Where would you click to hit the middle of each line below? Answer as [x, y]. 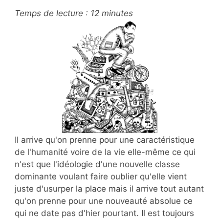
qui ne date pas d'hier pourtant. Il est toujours [104, 213]
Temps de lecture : [51, 13]
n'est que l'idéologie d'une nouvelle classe [97, 164]
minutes [117, 13]
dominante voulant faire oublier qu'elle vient [101, 176]
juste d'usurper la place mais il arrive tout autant [109, 188]
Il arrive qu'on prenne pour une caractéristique [105, 140]
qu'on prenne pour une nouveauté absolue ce [104, 201]
